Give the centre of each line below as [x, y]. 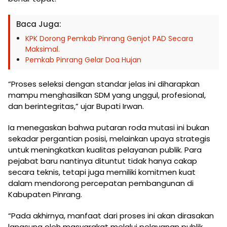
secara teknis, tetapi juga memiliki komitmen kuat [102, 172]
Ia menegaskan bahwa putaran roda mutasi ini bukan [109, 127]
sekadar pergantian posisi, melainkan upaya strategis [109, 138]
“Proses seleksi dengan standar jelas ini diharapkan [104, 84]
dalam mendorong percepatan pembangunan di [101, 183]
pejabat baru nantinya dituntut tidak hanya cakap [103, 161]
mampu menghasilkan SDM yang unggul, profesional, [107, 95]
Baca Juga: [39, 24]
